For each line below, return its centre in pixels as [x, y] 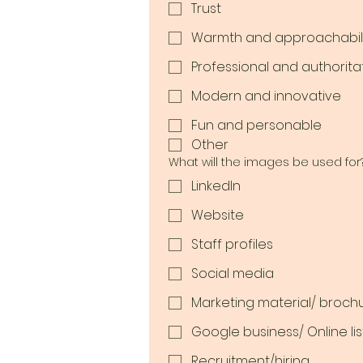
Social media [233, 273]
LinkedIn [216, 186]
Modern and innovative [266, 96]
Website [218, 215]
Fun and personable [256, 125]
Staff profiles [232, 244]
